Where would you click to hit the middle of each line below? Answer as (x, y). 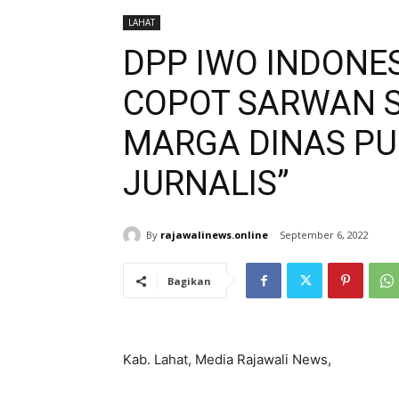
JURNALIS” (206, 183)
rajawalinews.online (214, 234)
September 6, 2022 (324, 235)
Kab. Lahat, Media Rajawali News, (227, 360)
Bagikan (189, 281)
